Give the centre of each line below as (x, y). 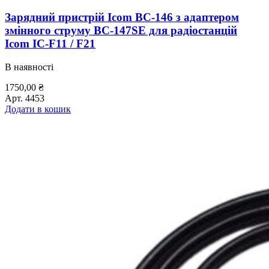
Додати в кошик (38, 109)
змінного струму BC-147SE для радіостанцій (121, 30)
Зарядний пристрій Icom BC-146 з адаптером (122, 17)
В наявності (29, 67)
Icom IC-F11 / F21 (50, 43)
